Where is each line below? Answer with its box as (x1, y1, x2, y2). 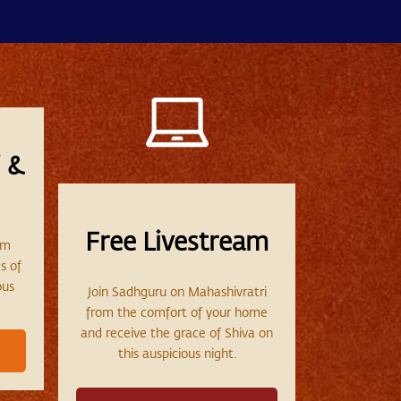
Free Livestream (85, 224, 269, 257)
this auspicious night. (117, 344, 236, 362)
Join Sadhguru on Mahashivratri (87, 282, 267, 300)
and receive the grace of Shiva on (81, 323, 273, 341)
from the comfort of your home (86, 303, 268, 320)
